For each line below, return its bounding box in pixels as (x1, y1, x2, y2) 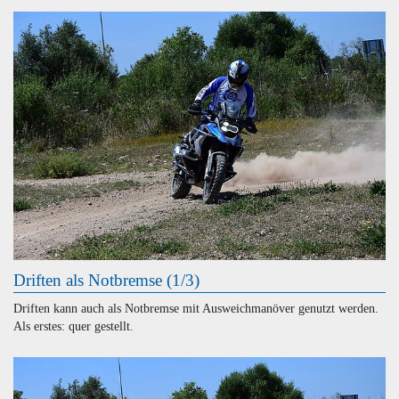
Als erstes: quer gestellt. (13, 320, 134, 334)
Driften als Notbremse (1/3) (13, 271, 199, 290)
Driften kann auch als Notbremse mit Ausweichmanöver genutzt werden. (13, 302, 379, 316)
